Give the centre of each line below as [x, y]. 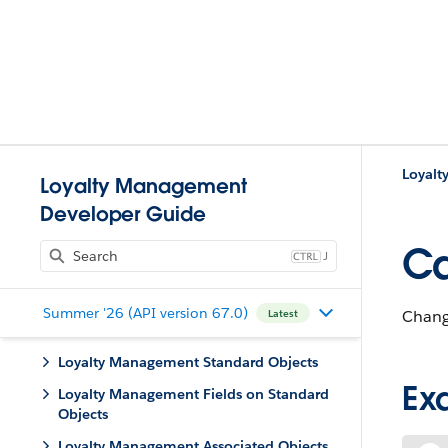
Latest [282, 313]
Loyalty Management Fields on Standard [193, 394]
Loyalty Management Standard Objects [188, 362]
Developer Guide [123, 214]
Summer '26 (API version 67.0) [145, 312]
